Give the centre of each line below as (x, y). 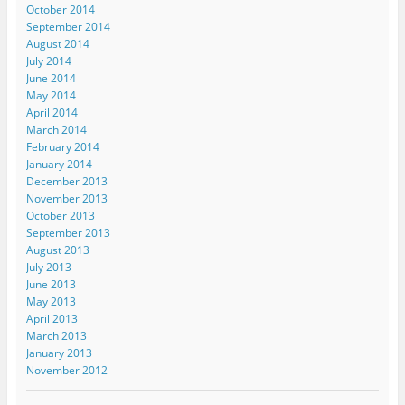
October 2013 (60, 215)
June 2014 (51, 78)
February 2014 (62, 146)
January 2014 (59, 164)
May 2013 (51, 301)
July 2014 (48, 61)
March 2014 (56, 129)
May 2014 (51, 95)
